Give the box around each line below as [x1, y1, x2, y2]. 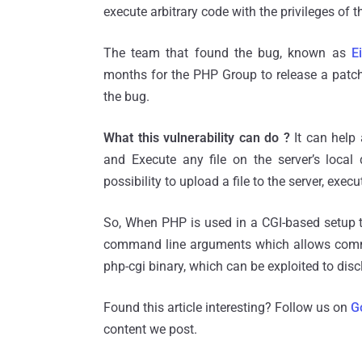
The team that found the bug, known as [103, 45, 351, 61]
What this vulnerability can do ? [103, 130, 290, 146]
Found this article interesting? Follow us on [103, 300, 351, 316]
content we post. [103, 322, 197, 338]
